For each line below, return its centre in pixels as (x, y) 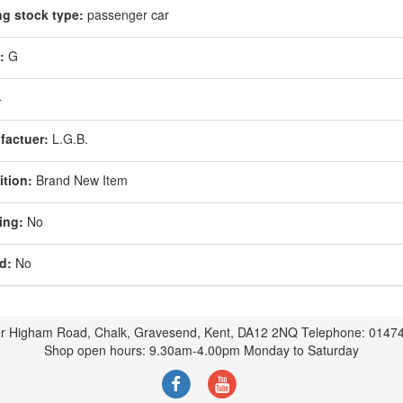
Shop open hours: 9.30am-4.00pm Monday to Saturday (201, 350)
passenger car (126, 15)
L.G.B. (68, 139)
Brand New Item (80, 180)
